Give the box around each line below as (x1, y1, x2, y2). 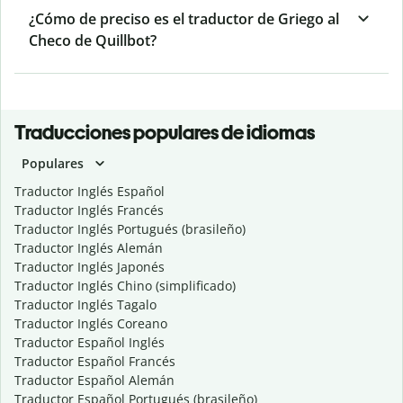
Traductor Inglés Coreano (14, 315, 167, 333)
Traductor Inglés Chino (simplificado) (14, 277, 236, 295)
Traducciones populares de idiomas (14, 121, 315, 146)
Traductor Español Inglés (14, 334, 165, 352)
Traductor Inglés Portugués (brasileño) (14, 220, 246, 238)
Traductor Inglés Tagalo (14, 296, 157, 314)
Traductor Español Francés (14, 353, 175, 371)
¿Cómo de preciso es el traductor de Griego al (29, 9, 339, 30)
